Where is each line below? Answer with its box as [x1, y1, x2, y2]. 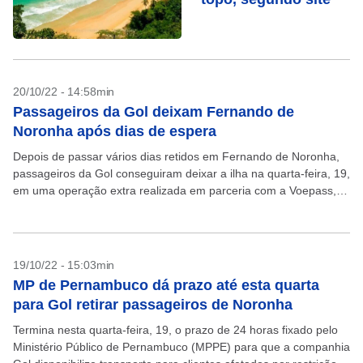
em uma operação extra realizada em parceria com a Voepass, [13, 184, 336, 197]
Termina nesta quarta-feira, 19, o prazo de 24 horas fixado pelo [13, 323, 338, 336]
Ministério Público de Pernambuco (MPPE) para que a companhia [13, 340, 350, 353]
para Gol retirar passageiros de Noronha [13, 297, 293, 313]
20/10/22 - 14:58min [13, 85, 115, 98]
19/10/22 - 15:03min [13, 258, 115, 271]
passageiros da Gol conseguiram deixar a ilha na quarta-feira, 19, [13, 167, 350, 180]
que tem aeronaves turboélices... [13, 201, 181, 214]
